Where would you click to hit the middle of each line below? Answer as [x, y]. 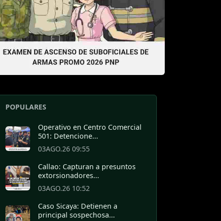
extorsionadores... [69, 175]
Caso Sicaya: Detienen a [78, 206]
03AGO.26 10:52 [64, 188]
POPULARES [26, 107]
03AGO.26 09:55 [64, 148]
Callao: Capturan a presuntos [87, 166]
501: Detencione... [68, 136]
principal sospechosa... [76, 215]
